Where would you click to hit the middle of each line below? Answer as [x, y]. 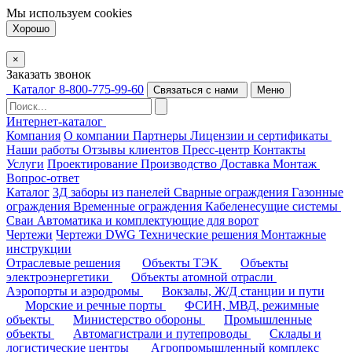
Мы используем [50, 13]
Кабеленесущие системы [273, 206]
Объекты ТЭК [182, 263]
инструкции [39, 249]
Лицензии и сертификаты [261, 136]
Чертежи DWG [97, 235]
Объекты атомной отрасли [204, 277]
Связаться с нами [196, 90]
